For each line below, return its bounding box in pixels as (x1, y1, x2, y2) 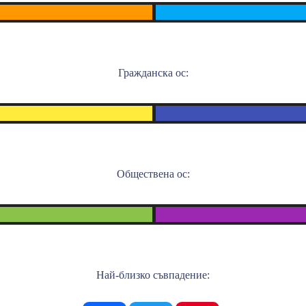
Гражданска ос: (117, 67, 189, 79)
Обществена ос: (116, 168, 190, 180)
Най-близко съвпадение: (96, 269, 210, 281)
